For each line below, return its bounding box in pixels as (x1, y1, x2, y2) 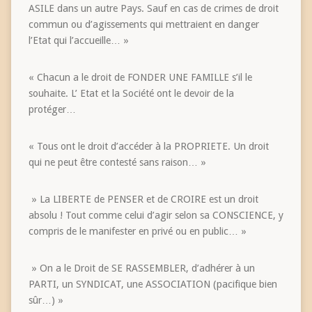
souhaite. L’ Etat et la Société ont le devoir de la (28, 87, 234, 99)
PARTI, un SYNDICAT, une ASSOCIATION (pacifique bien (28, 278, 277, 290)
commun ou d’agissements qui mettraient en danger (28, 18, 259, 30)
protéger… (28, 103, 76, 115)
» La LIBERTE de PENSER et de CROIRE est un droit (28, 193, 258, 205)
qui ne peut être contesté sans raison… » (28, 156, 206, 168)
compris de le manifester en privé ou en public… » (28, 225, 247, 237)
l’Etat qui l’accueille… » (28, 34, 129, 46)
